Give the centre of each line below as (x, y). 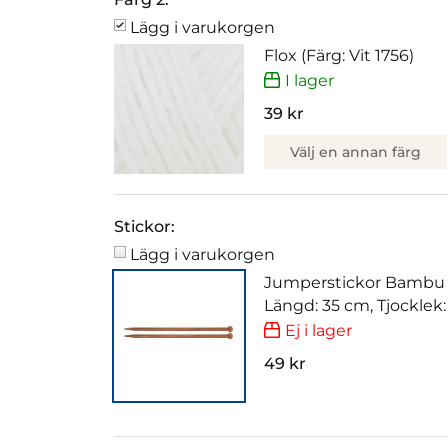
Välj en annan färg (355, 151)
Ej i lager (318, 330)
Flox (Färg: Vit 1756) (339, 56)
